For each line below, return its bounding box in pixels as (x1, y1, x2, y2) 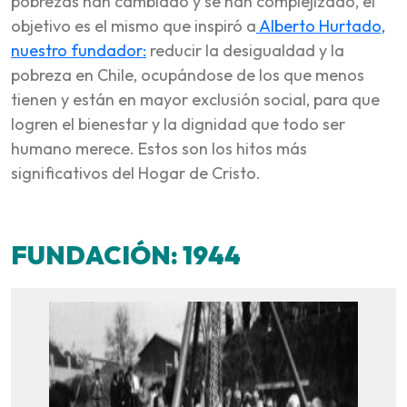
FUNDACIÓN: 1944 (11, 238, 241, 271)
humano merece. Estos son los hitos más (11, 137, 307, 159)
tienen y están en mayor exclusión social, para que (11, 88, 380, 110)
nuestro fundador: (11, 39, 146, 61)
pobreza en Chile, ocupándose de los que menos (11, 64, 364, 85)
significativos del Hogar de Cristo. (11, 162, 261, 184)
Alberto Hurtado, (256, 15, 385, 36)
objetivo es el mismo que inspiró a (11, 15, 256, 36)
